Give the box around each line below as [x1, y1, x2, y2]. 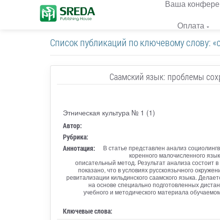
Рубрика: [62, 132, 88, 141]
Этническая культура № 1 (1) [62, 107, 155, 117]
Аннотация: [62, 143, 95, 153]
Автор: [62, 120, 82, 130]
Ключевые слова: [62, 206, 112, 216]
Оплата [177, 20, 204, 31]
